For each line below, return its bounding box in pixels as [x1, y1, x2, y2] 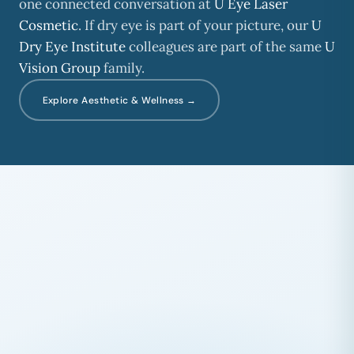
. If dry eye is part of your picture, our [78, 17, 311, 34]
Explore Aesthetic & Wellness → [42, 93, 197, 107]
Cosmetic [19, 17, 78, 34]
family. [100, 59, 145, 77]
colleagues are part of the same [126, 38, 325, 55]
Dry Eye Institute [19, 38, 126, 55]
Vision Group [19, 59, 100, 77]
